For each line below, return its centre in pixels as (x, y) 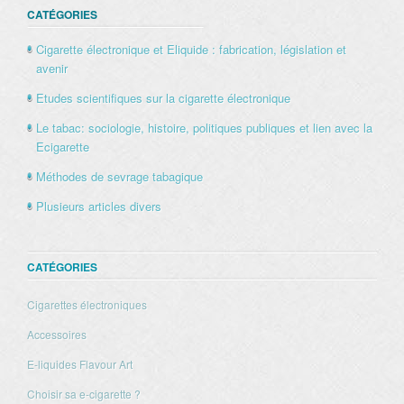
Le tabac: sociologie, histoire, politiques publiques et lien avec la (204, 127)
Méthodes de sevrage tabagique (119, 176)
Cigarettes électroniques (87, 304)
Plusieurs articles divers (99, 206)
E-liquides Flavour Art (80, 364)
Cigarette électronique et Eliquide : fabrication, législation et (191, 49)
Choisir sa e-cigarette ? (84, 394)
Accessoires (57, 334)
